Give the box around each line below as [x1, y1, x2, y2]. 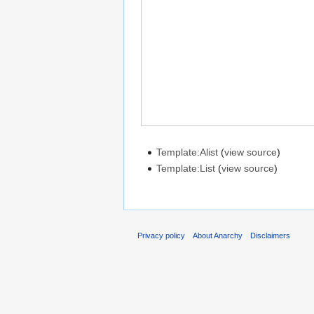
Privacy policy [137, 231, 185, 240]
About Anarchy [193, 231, 243, 240]
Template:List [156, 163, 216, 175]
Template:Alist [156, 146, 219, 158]
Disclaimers [250, 231, 291, 240]
